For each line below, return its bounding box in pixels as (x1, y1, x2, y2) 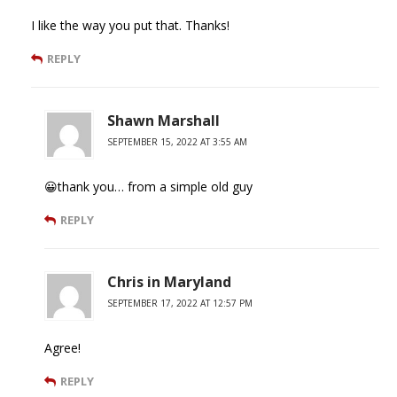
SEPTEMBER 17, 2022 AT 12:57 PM (107, 297, 253, 310)
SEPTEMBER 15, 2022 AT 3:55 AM (107, 136, 247, 149)
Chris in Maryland (107, 272, 231, 292)
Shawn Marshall (107, 111, 220, 131)
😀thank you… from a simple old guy (44, 178, 253, 196)
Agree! (44, 339, 81, 357)
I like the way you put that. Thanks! (31, 17, 230, 35)
